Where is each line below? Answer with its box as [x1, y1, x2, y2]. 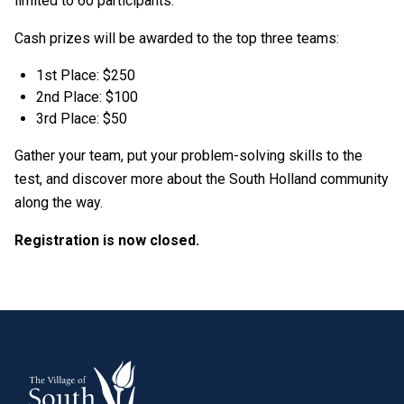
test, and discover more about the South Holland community [14, 170, 389, 188]
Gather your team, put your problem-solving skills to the [14, 147, 363, 164]
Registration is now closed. [14, 232, 199, 249]
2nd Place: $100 [36, 88, 138, 106]
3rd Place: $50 [36, 110, 127, 127]
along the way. [14, 194, 103, 211]
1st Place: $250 [36, 67, 135, 84]
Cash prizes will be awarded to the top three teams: [14, 30, 339, 47]
